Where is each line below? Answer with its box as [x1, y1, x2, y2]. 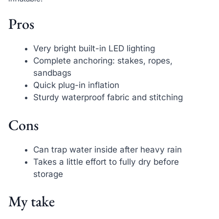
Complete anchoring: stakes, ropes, [33, 56, 173, 66]
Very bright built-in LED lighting [33, 44, 155, 54]
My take [8, 192, 55, 211]
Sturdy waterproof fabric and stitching [33, 92, 183, 103]
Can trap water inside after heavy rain [33, 144, 182, 154]
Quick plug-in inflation [33, 80, 119, 90]
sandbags [33, 68, 71, 78]
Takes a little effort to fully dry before [33, 156, 179, 167]
